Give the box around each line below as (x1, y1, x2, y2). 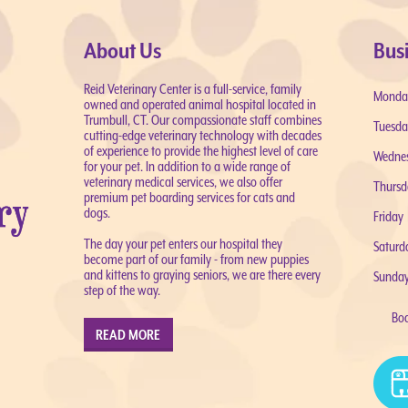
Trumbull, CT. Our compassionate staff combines (83, 112, 321, 127)
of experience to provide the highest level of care (83, 143, 318, 158)
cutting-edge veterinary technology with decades (83, 127, 321, 143)
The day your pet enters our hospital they (83, 236, 282, 251)
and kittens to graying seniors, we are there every (83, 267, 321, 282)
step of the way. (83, 282, 160, 298)
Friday (373, 209, 404, 224)
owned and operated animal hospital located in (83, 97, 316, 112)
